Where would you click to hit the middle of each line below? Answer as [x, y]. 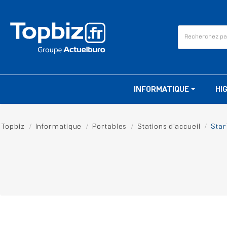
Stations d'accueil [169, 127]
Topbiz [13, 127]
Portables [110, 127]
